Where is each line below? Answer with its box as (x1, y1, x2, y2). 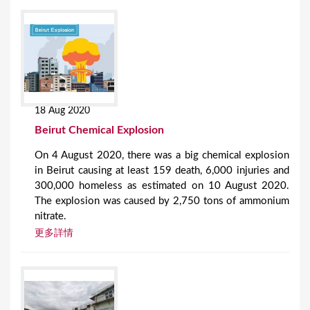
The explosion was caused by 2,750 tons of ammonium (35, 196, 289, 206)
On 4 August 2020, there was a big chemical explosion (35, 150, 289, 161)
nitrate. (35, 211, 66, 221)
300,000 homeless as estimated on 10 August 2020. (35, 181, 289, 191)
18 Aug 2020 (35, 106, 90, 116)
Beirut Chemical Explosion (35, 125, 164, 136)
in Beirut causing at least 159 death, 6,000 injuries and (35, 165, 289, 176)
